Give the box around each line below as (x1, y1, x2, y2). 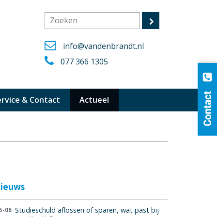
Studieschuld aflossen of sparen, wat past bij (15, 205, 159, 215)
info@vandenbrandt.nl (63, 41, 144, 51)
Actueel (79, 94, 109, 105)
